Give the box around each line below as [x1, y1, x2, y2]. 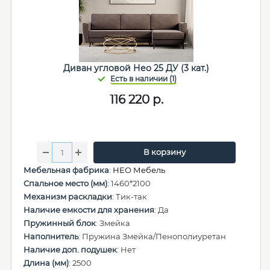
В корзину [143, 147, 186, 157]
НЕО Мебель [113, 165, 165, 175]
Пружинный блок [24, 218, 96, 228]
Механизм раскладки [24, 192, 112, 201]
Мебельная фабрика [24, 165, 109, 175]
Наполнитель [24, 231, 78, 241]
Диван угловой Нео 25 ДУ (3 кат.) [63, 63, 209, 74]
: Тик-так [112, 192, 147, 201]
